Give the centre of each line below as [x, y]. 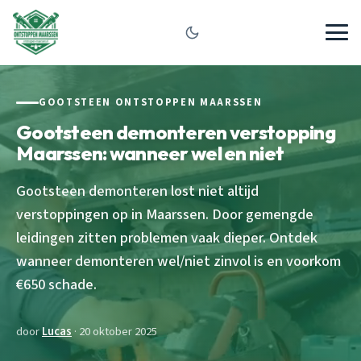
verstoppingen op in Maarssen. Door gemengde [165, 214]
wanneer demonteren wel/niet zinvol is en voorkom [178, 261]
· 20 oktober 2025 [114, 331]
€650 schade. [56, 284]
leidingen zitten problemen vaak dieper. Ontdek [167, 237]
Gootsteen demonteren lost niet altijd [137, 191]
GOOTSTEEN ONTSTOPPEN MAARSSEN [151, 102]
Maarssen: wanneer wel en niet [150, 153]
